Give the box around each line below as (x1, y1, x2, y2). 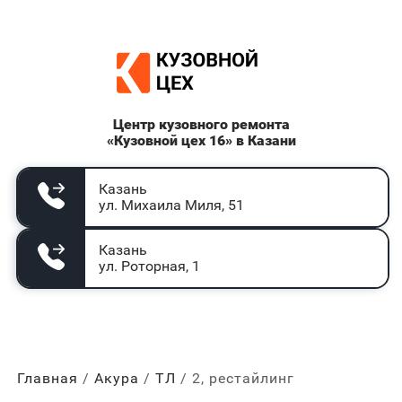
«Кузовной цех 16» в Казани (106, 132, 296, 149)
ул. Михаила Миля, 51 (98, 197, 244, 214)
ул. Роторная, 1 (98, 258, 200, 275)
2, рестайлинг (191, 370, 294, 387)
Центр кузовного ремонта (112, 116, 290, 133)
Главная (16, 370, 78, 387)
